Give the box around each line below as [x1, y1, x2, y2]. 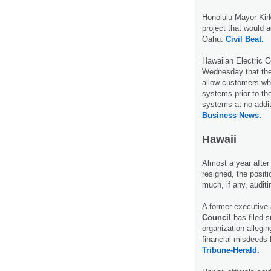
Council [202, 212, 231, 222]
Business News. [202, 110, 261, 120]
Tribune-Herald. [202, 245, 260, 255]
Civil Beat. [226, 34, 264, 44]
